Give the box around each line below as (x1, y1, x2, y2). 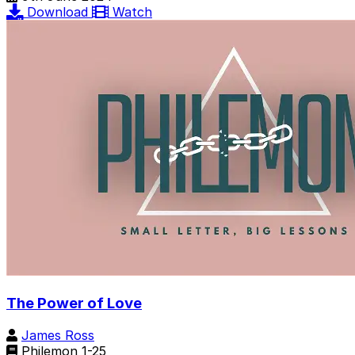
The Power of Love (6, 294, 142, 313)
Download (27, 4, 92, 21)
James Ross (21, 326, 94, 343)
